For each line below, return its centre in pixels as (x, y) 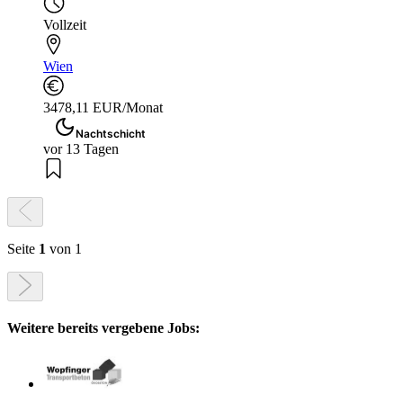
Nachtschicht (111, 134)
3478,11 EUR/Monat (103, 108)
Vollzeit (65, 25)
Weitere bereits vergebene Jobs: (103, 328)
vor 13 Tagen (81, 149)
